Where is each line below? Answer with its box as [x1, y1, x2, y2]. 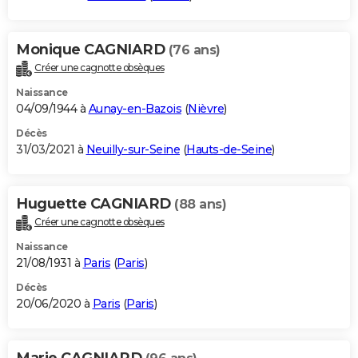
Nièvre [188, 101, 224, 116]
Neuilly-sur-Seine [86, 141, 180, 157]
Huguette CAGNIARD [16, 194, 174, 213]
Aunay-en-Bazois [88, 101, 181, 116]
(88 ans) [174, 196, 226, 212]
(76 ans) [168, 42, 221, 58]
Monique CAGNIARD [16, 40, 169, 58]
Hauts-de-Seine [186, 141, 272, 157]
